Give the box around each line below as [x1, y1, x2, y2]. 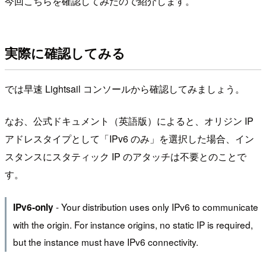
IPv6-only [12, 200, 53, 214]
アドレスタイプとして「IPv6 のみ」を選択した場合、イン [5, 132, 254, 146]
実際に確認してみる [5, 43, 125, 63]
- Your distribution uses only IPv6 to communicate [53, 199, 258, 213]
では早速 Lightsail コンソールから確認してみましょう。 [5, 82, 245, 96]
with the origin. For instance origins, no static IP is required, [12, 217, 253, 231]
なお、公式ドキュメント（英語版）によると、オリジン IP [5, 114, 254, 128]
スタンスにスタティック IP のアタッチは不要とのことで [5, 150, 246, 164]
